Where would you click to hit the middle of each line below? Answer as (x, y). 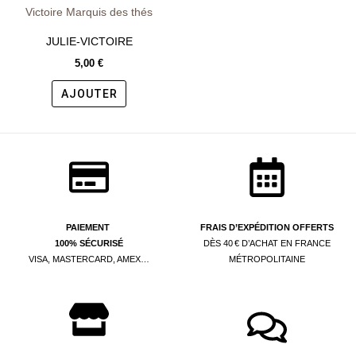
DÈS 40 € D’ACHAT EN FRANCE (267, 243)
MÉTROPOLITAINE (267, 259)
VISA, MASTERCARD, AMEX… (89, 259)
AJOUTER (89, 94)
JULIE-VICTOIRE (89, 41)
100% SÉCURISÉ (89, 243)
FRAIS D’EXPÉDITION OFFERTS (267, 227)
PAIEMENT (89, 227)
